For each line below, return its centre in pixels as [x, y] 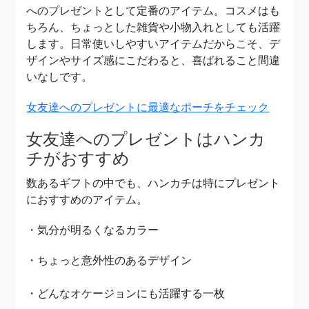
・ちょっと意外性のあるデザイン [109, 260]
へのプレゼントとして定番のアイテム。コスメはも [153, 11]
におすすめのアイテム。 [87, 200]
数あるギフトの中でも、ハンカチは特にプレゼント [153, 183]
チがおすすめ [78, 158]
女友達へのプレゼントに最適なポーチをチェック [148, 107]
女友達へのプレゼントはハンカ [146, 139]
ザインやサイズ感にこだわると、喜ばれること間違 [153, 60]
